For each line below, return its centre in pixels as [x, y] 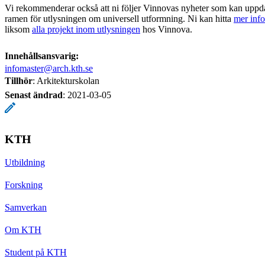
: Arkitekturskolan [66, 80]
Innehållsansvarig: [42, 56]
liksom [18, 29]
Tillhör [19, 80]
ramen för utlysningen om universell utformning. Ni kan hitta [119, 18]
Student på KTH [36, 252]
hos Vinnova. [166, 29]
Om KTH [23, 230]
